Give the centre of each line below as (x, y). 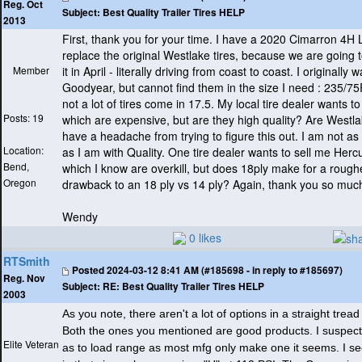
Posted (88, 270)
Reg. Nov (24, 279)
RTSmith (27, 261)
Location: (23, 150)
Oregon (20, 183)
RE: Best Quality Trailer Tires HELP (182, 286)
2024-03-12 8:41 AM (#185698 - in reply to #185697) (223, 270)
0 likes (205, 238)
